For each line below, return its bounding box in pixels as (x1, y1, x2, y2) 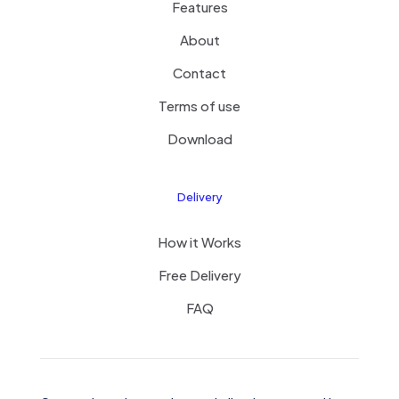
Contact (173, 63, 226, 81)
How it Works (158, 232, 241, 250)
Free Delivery (158, 265, 241, 283)
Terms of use (159, 96, 240, 114)
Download (167, 129, 232, 147)
